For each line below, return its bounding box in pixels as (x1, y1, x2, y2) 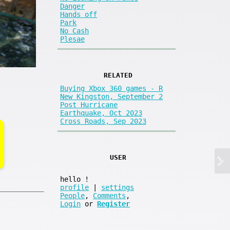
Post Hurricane (60, 101, 118, 109)
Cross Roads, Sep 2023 (60, 117, 146, 126)
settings (101, 183, 134, 192)
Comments (93, 191, 126, 200)
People (60, 191, 85, 200)
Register (97, 200, 130, 208)
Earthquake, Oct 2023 (60, 109, 142, 118)
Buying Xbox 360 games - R (60, 84, 163, 93)
